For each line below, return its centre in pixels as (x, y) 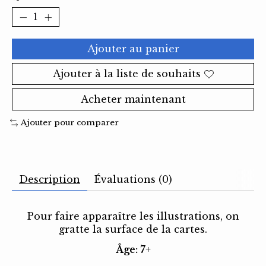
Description (50, 179)
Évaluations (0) (133, 179)
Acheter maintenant (133, 99)
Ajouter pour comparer (69, 123)
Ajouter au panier (133, 49)
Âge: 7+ (133, 249)
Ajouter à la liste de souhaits (126, 74)
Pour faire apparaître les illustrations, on (133, 216)
